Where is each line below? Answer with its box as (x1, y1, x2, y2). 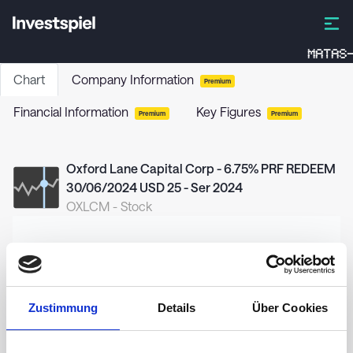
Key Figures (196, 104, 261, 119)
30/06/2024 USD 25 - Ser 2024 (66, 180, 243, 195)
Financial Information (13, 104, 128, 119)
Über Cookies (251, 301, 329, 314)
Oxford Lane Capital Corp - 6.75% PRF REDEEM (66, 161, 336, 176)
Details (157, 301, 196, 314)
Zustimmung (28, 301, 98, 314)
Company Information (72, 72, 194, 87)
